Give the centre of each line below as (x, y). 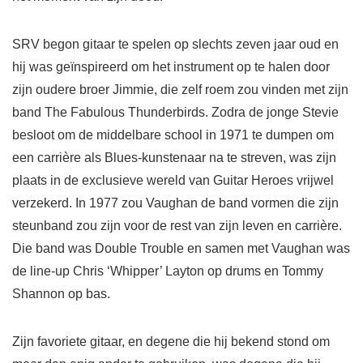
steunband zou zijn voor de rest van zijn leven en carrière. (177, 226)
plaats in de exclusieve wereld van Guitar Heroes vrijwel (173, 181)
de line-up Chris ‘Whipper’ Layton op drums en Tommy (168, 271)
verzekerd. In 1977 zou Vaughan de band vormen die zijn (175, 203)
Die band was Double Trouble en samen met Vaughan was (181, 249)
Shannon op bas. (61, 294)
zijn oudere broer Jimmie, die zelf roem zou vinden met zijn (180, 90)
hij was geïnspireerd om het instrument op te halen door (171, 67)
